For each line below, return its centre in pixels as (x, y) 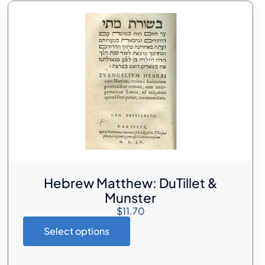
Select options (77, 231)
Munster (131, 197)
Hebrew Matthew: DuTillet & (130, 182)
